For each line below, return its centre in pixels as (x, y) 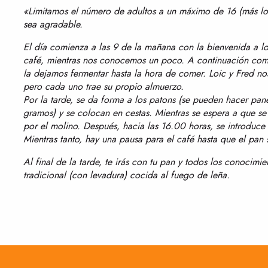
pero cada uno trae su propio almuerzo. (103, 86)
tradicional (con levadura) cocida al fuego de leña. (127, 175)
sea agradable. (53, 24)
